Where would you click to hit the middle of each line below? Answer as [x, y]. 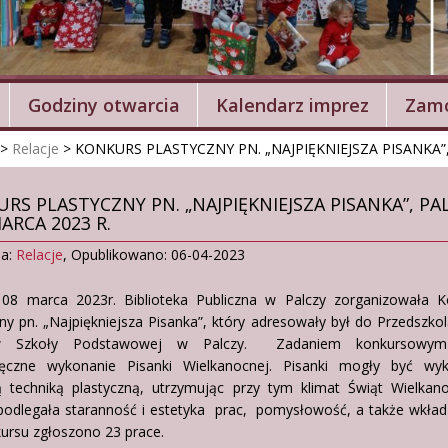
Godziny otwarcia [104, 104]
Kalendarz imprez [292, 104]
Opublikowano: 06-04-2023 [158, 254]
